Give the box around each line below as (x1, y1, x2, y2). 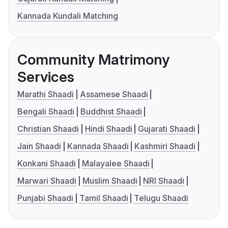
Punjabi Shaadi (17, 193, 73, 204)
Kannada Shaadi (67, 141, 129, 152)
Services (17, 68, 74, 86)
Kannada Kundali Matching (17, 11, 118, 21)
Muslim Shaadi (82, 176, 137, 186)
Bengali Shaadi (17, 106, 74, 117)
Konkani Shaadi (17, 158, 76, 169)
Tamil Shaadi (79, 193, 128, 204)
